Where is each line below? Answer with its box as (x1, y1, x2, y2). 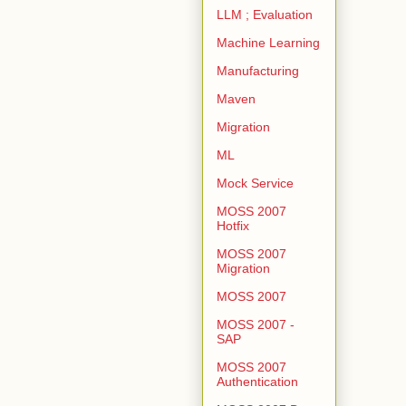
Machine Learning (217, 34, 320, 50)
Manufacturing (217, 63, 299, 78)
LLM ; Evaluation (217, 6, 313, 22)
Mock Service (217, 175, 294, 190)
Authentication (217, 373, 298, 389)
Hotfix (217, 217, 249, 233)
